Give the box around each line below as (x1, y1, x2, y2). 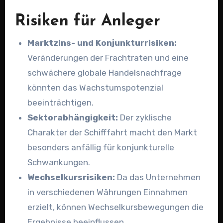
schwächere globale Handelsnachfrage (27, 67, 182, 78)
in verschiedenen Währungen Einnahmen (27, 187, 188, 197)
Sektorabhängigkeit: (27, 112, 118, 122)
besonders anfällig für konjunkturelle (27, 142, 175, 152)
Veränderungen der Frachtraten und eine (27, 52, 189, 63)
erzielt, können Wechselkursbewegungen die (27, 202, 204, 212)
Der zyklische (118, 112, 172, 122)
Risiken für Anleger (14, 13, 160, 30)
